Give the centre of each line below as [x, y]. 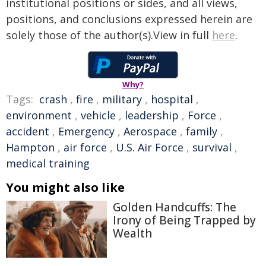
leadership [152, 115]
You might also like [65, 188]
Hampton [30, 148]
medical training [48, 164]
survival [212, 148]
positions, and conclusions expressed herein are [129, 19]
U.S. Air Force [150, 148]
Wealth [132, 234]
